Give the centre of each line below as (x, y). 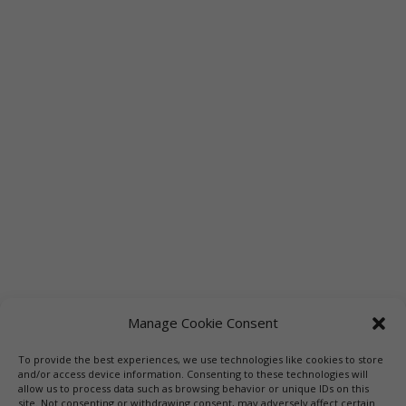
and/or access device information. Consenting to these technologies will (193, 374)
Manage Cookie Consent (203, 323)
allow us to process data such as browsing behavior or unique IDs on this (193, 388)
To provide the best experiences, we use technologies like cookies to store (201, 359)
